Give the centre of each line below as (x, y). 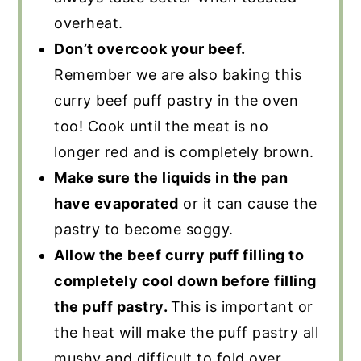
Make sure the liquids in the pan (171, 178)
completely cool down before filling (185, 281)
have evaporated (116, 204)
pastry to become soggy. (144, 230)
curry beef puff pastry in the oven (176, 101)
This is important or (242, 307)
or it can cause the (248, 204)
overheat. (89, 23)
